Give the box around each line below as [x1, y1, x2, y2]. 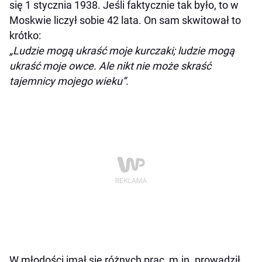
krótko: [9, 29, 41, 42]
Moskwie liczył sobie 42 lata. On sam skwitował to [9, 14, 241, 27]
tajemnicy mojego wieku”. [9, 75, 129, 88]
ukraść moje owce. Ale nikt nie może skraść [9, 60, 211, 73]
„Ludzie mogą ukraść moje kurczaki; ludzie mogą [9, 44, 235, 57]
